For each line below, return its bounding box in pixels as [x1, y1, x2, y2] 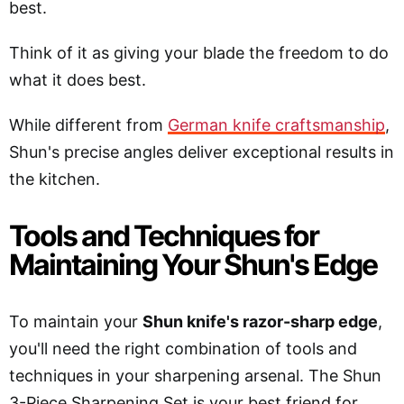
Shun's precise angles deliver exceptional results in [9, 142, 394, 161]
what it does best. [9, 69, 146, 89]
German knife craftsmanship [168, 115, 385, 134]
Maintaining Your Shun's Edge [9, 246, 377, 282]
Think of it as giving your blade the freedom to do [9, 42, 389, 62]
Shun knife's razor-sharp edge [142, 311, 378, 331]
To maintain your [9, 311, 142, 331]
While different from [9, 115, 168, 134]
